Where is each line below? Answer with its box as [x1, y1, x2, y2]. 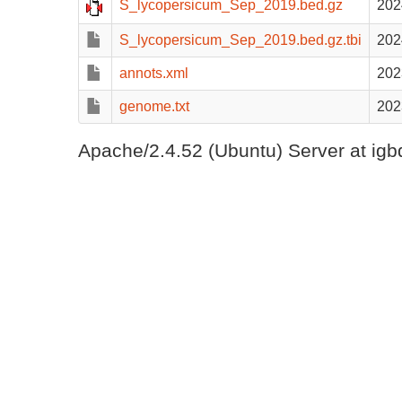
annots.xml [119, 66, 188, 81]
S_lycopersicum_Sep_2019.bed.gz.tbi [119, 32, 362, 48]
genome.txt [119, 99, 189, 114]
